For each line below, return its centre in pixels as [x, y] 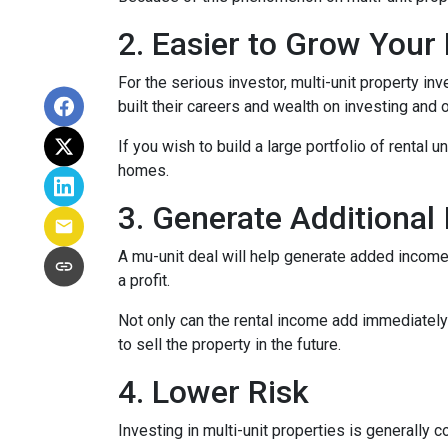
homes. [143, 170]
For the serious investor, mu [215, 82]
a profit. [144, 280]
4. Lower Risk [213, 392]
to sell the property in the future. [229, 344]
